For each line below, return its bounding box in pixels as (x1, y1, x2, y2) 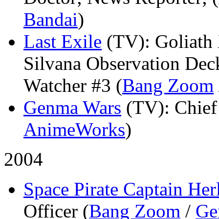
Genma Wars (23, 96, 121, 118)
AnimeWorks (23, 118, 125, 140)
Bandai (23, 8, 78, 30)
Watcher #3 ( (23, 74, 122, 96)
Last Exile (23, 30, 102, 52)
